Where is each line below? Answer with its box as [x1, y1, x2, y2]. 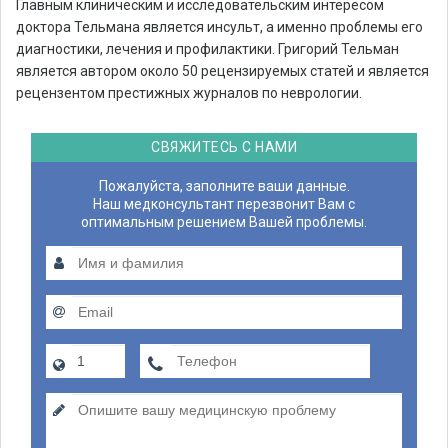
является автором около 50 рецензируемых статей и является [16, 63, 429, 79]
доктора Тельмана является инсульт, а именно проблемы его [16, 19, 423, 35]
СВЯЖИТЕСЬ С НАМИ [151, 139, 297, 155]
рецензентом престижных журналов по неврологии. [16, 85, 362, 101]
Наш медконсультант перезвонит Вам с [93, 196, 355, 212]
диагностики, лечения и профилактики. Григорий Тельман [16, 41, 399, 57]
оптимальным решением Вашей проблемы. [81, 214, 367, 230]
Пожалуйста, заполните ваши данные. [98, 178, 350, 194]
